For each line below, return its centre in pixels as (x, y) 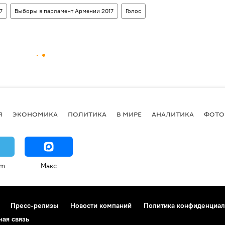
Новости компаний (101, 205)
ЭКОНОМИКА (35, 114)
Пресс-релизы (34, 205)
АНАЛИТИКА (173, 114)
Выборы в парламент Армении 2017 (64, 11)
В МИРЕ (129, 114)
